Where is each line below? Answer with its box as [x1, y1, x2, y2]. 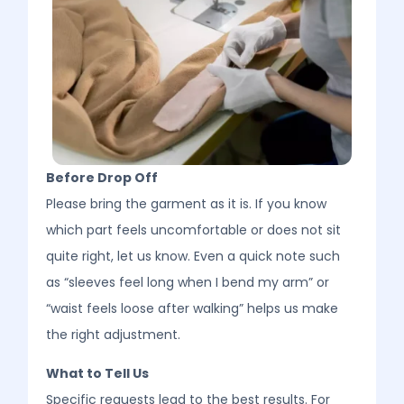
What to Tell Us [46, 363, 150, 382]
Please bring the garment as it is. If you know [46, 194, 327, 213]
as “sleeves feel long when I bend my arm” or [46, 272, 330, 291]
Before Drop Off [46, 168, 159, 187]
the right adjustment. [46, 325, 181, 344]
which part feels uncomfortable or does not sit [46, 220, 342, 239]
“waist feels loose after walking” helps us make [46, 298, 339, 317]
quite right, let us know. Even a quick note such [46, 246, 341, 265]
